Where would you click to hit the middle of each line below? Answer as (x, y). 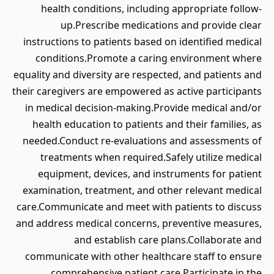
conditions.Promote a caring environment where (149, 58)
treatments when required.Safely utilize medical (151, 157)
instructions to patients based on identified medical (143, 42)
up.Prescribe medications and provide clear (161, 25)
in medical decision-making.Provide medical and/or (143, 108)
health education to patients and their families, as (147, 124)
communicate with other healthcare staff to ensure (143, 256)
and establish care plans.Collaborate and (168, 240)
